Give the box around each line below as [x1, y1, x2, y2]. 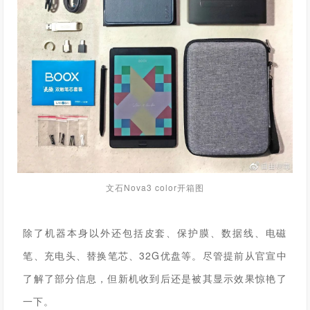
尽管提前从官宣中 [202, 248, 287, 262]
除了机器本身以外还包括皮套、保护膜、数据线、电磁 [23, 225, 287, 239]
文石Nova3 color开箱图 [105, 181, 204, 193]
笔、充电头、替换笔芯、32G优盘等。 [23, 248, 203, 262]
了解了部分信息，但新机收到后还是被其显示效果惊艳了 [23, 271, 287, 285]
